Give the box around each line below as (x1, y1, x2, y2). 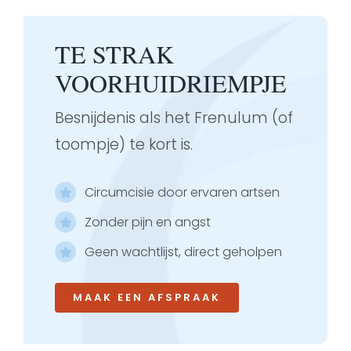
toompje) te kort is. (55, 133, 193, 155)
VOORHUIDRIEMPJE (55, 65, 287, 100)
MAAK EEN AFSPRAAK (73, 289, 221, 305)
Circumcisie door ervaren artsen (85, 183, 280, 201)
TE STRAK (55, 36, 174, 71)
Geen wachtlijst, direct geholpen (85, 243, 283, 262)
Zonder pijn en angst (85, 213, 212, 232)
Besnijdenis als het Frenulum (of (55, 107, 293, 128)
